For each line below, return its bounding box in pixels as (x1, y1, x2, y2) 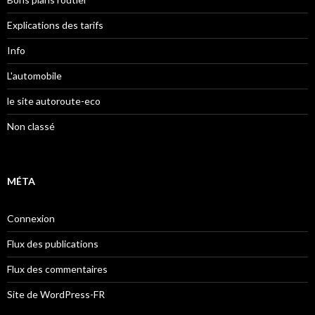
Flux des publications (7, 238, 98, 250)
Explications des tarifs (7, 19, 103, 32)
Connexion (7, 212, 55, 225)
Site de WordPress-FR (7, 288, 105, 301)
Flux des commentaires (7, 263, 108, 276)
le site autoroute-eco (7, 95, 101, 108)
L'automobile (7, 70, 62, 82)
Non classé (7, 120, 55, 133)
